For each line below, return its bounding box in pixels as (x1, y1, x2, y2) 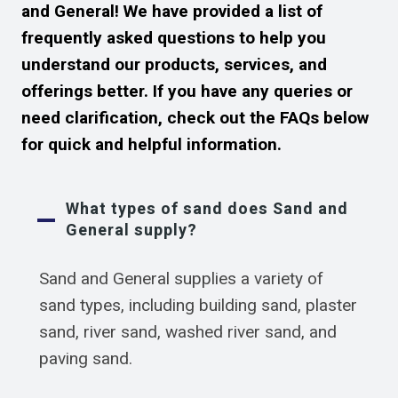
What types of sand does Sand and (66, 197, 348, 221)
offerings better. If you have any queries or (21, 81, 353, 101)
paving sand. (39, 348, 132, 369)
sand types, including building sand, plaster (39, 295, 357, 315)
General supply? (66, 219, 197, 243)
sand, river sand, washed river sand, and (39, 322, 337, 342)
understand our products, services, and (21, 54, 327, 75)
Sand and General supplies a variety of (39, 268, 323, 289)
